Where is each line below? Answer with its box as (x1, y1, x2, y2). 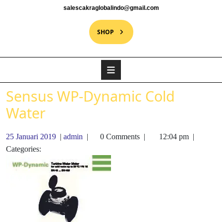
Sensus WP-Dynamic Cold (6, 86, 175, 106)
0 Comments (100, 132, 140, 141)
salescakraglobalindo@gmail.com (63, 4, 159, 11)
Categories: (6, 145, 41, 153)
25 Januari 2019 (6, 132, 56, 141)
